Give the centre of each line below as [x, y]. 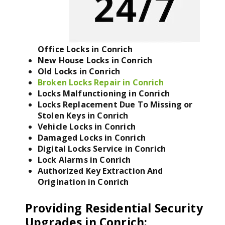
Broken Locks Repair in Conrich [101, 82]
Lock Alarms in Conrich [84, 159]
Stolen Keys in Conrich [83, 115]
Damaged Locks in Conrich [92, 137]
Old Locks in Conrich [79, 71]
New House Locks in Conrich [95, 60]
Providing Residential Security [114, 208]
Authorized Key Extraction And [100, 171]
